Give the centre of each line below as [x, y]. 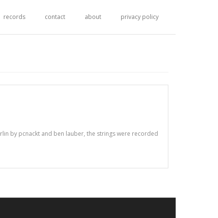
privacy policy [140, 17]
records [14, 17]
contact [55, 17]
